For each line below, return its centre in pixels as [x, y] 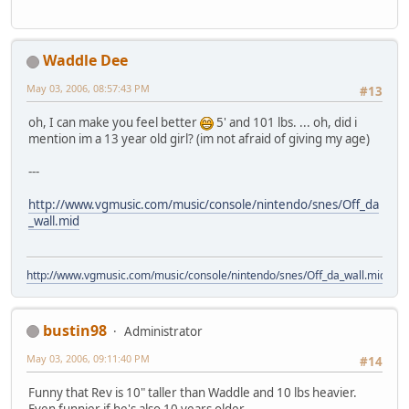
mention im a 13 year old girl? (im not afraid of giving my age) [199, 139]
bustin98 [75, 330]
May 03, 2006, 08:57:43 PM [88, 89]
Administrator [163, 331]
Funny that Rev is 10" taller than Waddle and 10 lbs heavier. [193, 393]
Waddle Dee [85, 61]
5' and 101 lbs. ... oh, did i [285, 123]
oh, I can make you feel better [114, 123]
